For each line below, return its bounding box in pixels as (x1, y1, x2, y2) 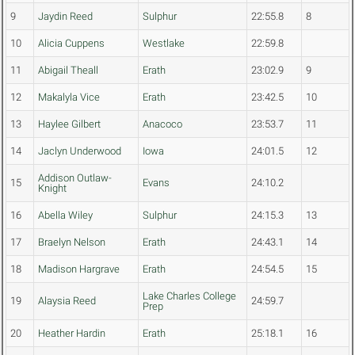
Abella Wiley (38, 209, 93, 222)
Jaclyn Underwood (38, 145, 121, 158)
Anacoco (143, 118, 182, 131)
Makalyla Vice (38, 91, 100, 104)
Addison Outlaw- (38, 172, 112, 185)
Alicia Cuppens (38, 37, 105, 50)
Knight (38, 182, 67, 195)
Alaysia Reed (38, 295, 96, 307)
